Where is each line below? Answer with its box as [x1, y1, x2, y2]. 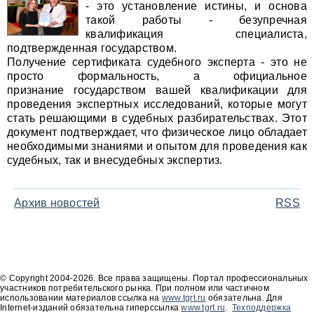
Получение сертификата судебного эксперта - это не [7, 56, 307, 68]
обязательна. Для [205, 293, 282, 303]
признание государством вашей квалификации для [7, 84, 307, 96]
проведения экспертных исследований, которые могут [7, 98, 307, 110]
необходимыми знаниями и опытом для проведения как [7, 140, 307, 152]
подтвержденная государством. [7, 42, 177, 54]
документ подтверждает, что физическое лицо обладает [7, 126, 307, 138]
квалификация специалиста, [86, 28, 307, 40]
